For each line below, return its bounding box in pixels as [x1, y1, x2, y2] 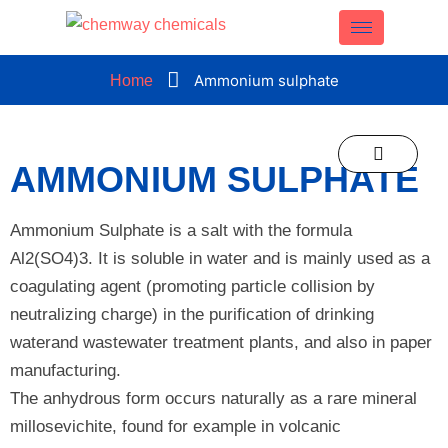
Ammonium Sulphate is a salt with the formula [10, 221, 352, 240]
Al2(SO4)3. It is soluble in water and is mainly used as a [10, 249, 430, 268]
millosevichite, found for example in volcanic [10, 417, 341, 436]
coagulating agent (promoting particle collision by [10, 277, 375, 296]
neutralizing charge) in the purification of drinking [10, 305, 374, 324]
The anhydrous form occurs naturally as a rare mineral [10, 389, 417, 408]
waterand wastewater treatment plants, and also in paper [10, 333, 432, 352]
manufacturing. [10, 361, 121, 380]
